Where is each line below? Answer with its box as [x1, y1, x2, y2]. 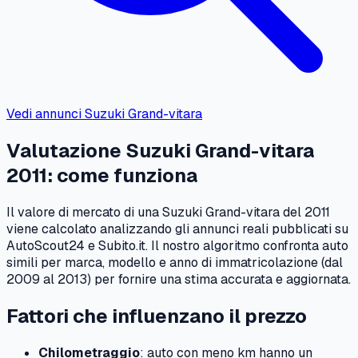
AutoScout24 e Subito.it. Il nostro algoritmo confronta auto [6, 237, 348, 254]
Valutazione [6, 138, 125, 164]
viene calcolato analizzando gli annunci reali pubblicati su [6, 220, 348, 237]
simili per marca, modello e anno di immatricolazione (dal [6, 253, 343, 271]
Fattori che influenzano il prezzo [6, 303, 307, 328]
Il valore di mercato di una [6, 203, 162, 221]
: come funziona [47, 163, 197, 189]
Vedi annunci [6, 105, 85, 123]
